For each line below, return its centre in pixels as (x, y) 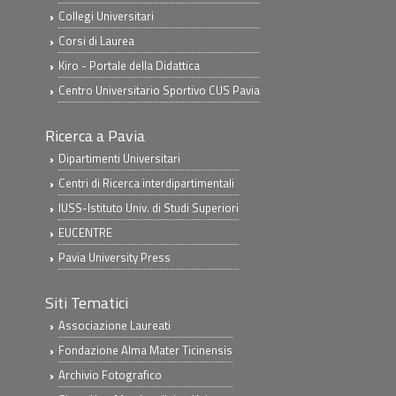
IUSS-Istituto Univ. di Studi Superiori (149, 208)
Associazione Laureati (115, 325)
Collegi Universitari (107, 16)
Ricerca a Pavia (95, 136)
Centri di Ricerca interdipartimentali (147, 183)
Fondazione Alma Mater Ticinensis (146, 350)
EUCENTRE (86, 232)
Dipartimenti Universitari (120, 158)
